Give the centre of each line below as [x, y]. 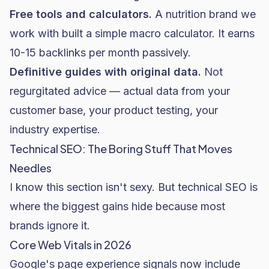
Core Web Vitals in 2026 [71, 245]
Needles [31, 168]
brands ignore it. [50, 225]
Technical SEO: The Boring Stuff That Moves [121, 149]
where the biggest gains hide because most [117, 206]
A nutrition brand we [204, 14]
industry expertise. [55, 129]
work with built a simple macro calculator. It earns [132, 33]
